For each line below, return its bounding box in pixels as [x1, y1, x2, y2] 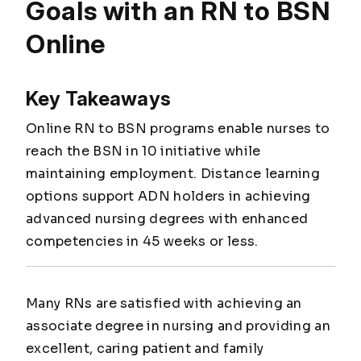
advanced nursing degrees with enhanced [26, 210, 309, 227]
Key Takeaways [26, 87, 172, 110]
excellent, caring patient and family [26, 340, 264, 357]
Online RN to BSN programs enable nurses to [26, 120, 330, 137]
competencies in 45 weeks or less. [26, 233, 259, 250]
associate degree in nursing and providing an [26, 317, 331, 334]
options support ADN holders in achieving [26, 188, 311, 205]
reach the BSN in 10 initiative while [26, 143, 261, 160]
